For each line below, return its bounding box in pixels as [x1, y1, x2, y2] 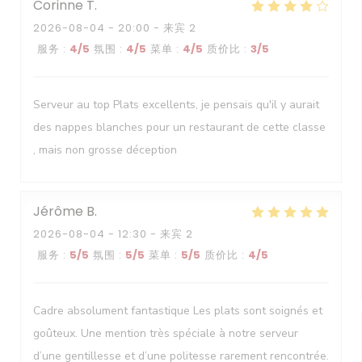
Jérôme [33, 202, 83, 221]
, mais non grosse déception [33, 142, 177, 158]
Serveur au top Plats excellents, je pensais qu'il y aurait [33, 97, 319, 112]
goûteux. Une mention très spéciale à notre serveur [33, 326, 298, 341]
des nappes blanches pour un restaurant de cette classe [33, 120, 326, 135]
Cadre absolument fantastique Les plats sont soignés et [33, 303, 322, 318]
